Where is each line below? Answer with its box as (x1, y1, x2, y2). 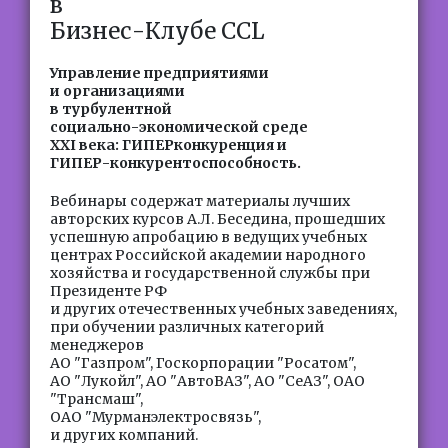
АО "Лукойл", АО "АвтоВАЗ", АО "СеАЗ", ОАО (50, 372, 365, 390)
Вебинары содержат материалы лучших (50, 192, 350, 210)
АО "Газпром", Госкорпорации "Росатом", (50, 354, 356, 372)
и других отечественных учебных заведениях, (50, 300, 397, 318)
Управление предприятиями (50, 64, 269, 82)
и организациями (50, 82, 185, 100)
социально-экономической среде (50, 118, 308, 136)
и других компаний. (50, 426, 198, 444)
